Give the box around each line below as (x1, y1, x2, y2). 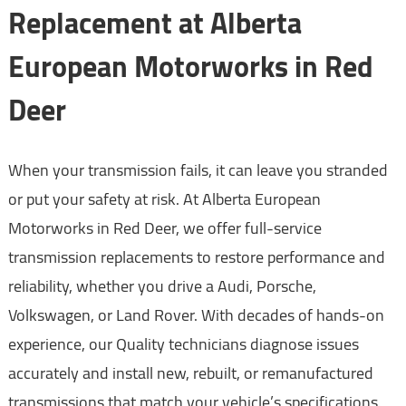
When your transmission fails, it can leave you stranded (7, 154, 388, 185)
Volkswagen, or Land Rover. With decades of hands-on (7, 299, 384, 330)
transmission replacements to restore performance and (7, 241, 385, 272)
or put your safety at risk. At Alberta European (7, 183, 321, 214)
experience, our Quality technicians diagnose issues (7, 328, 359, 359)
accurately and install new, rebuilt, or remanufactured (7, 357, 373, 388)
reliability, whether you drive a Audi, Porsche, (7, 270, 316, 301)
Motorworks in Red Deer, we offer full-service (7, 212, 322, 243)
